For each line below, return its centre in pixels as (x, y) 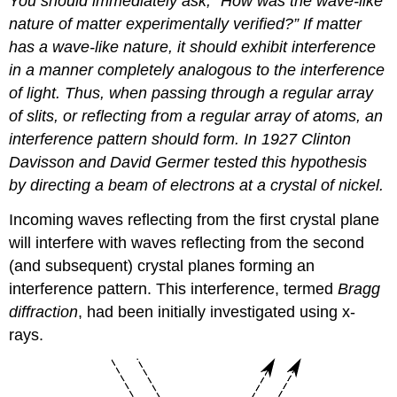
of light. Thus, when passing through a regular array (191, 93)
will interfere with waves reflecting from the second (187, 242)
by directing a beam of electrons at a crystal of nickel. (197, 185)
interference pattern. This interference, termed (174, 288)
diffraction (44, 311)
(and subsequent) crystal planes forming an (162, 265)
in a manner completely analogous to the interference (197, 70)
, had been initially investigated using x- (217, 311)
